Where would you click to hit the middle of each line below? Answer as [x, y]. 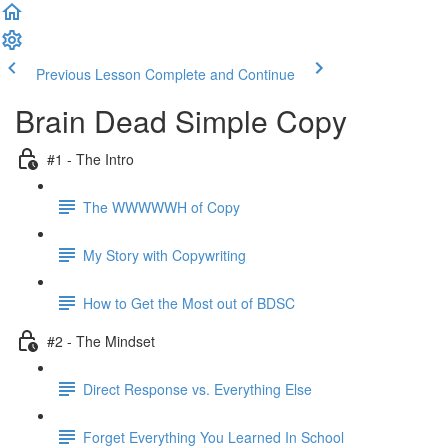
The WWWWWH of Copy [161, 206]
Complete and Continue [220, 74]
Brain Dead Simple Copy [181, 120]
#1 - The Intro [90, 158]
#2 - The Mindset [101, 340]
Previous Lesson [88, 74]
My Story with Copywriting [164, 254]
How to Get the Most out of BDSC [189, 302]
